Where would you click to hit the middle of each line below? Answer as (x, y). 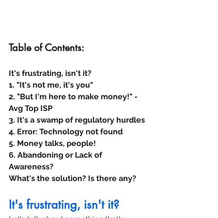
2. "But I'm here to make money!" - (74, 97)
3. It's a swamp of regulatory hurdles (77, 120)
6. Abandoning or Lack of (56, 155)
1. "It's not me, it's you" (51, 85)
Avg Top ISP (31, 109)
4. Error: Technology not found (66, 132)
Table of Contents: (46, 48)
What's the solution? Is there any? (73, 179)
